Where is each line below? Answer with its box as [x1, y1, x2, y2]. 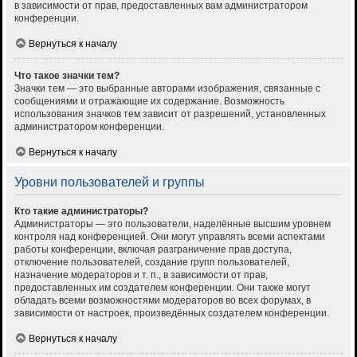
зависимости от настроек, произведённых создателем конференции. [14, 308, 329, 320]
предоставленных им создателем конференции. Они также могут [14, 282, 311, 294]
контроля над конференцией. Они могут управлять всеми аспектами [14, 231, 325, 243]
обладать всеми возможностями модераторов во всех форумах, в [14, 295, 311, 307]
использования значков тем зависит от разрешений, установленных [14, 108, 326, 120]
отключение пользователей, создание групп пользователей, [14, 257, 289, 269]
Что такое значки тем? [14, 70, 120, 82]
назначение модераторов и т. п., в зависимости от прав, [14, 269, 268, 281]
